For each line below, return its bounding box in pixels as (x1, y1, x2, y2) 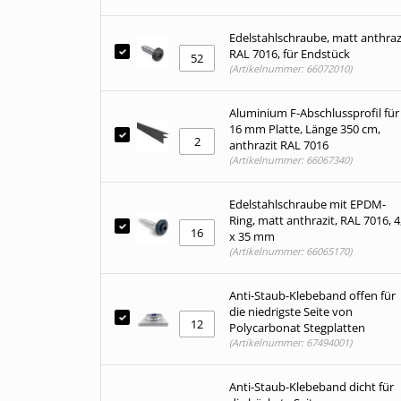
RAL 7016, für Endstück (229, 46, 350, 62)
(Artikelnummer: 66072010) (229, 62, 352, 75)
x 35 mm (229, 228, 275, 244)
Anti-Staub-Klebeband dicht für (229, 379, 394, 395)
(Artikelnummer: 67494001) (229, 336, 352, 349)
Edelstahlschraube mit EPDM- (229, 196, 386, 212)
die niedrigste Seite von (229, 303, 353, 320)
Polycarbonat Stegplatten (229, 320, 365, 336)
